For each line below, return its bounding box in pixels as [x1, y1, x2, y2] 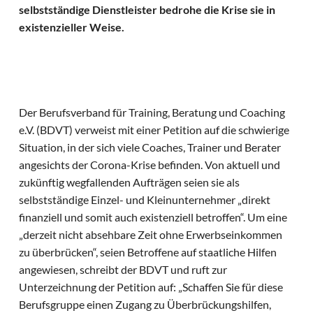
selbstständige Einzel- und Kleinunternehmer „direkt [19, 193, 271, 207]
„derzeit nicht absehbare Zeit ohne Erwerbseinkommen [19, 228, 283, 242]
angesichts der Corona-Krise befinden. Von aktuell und [19, 158, 281, 172]
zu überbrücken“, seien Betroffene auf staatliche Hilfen [19, 245, 277, 259]
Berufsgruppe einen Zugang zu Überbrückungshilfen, [19, 298, 272, 312]
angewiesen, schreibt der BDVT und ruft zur [19, 263, 228, 277]
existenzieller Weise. [19, 20, 125, 34]
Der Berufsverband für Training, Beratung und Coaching [19, 105, 286, 119]
